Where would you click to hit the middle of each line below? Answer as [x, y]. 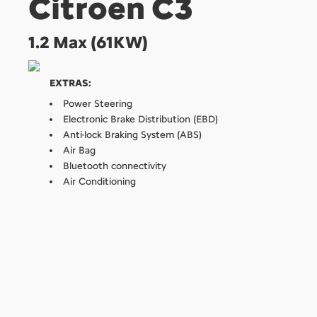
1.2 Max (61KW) [88, 42]
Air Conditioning [99, 181]
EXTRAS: [70, 83]
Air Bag [79, 150]
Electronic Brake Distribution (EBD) [140, 119]
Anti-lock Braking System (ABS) [132, 134]
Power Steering [98, 103]
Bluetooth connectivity [115, 166]
